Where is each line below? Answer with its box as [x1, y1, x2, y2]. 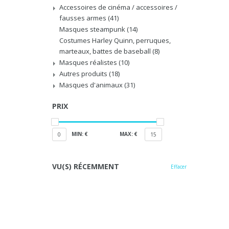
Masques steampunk [59, 25, 127, 34]
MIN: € [72, 130, 88, 138]
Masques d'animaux [59, 80, 124, 89]
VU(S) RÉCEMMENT [52, 162, 119, 171]
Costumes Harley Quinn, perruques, [59, 36, 171, 45]
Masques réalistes [59, 58, 119, 67]
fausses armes [59, 13, 108, 22]
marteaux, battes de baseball [59, 47, 152, 56]
